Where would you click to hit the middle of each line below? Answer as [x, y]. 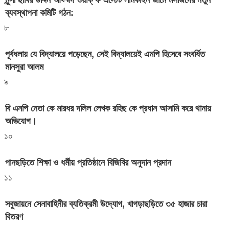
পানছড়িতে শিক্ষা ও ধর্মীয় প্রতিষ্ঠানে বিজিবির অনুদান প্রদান [88, 162]
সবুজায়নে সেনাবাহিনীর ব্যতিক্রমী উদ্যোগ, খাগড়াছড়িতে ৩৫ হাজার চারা [106, 204]
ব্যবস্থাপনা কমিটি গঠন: [39, 13]
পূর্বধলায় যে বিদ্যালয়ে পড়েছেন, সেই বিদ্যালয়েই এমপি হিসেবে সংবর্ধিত [105, 54]
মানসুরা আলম [24, 67]
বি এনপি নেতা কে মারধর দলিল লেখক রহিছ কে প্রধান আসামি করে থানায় [108, 108]
